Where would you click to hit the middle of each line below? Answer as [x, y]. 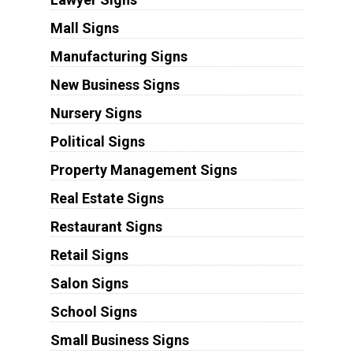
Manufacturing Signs [119, 56]
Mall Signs [84, 28]
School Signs [93, 311]
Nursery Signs [96, 113]
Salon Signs [89, 283]
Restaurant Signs [106, 226]
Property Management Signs [143, 169]
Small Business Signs [119, 340]
